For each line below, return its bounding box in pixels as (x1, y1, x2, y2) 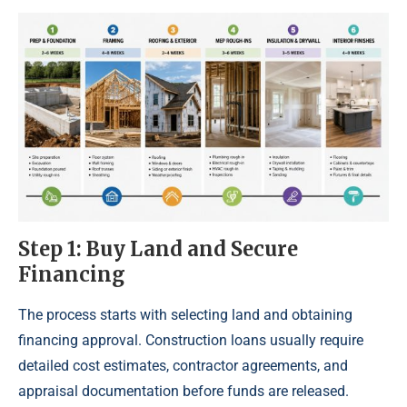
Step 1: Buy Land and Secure (18, 235, 298, 262)
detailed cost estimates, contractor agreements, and (18, 356, 348, 374)
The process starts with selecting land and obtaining (18, 305, 352, 323)
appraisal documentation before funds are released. (18, 382, 349, 400)
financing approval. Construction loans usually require (18, 331, 363, 349)
